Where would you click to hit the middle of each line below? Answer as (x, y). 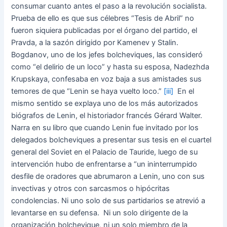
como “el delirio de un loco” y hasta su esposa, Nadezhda (110, 67)
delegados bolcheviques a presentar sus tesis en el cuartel (111, 140)
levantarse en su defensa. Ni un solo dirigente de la (100, 213)
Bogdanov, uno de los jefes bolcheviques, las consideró (107, 55)
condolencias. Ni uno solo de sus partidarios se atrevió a (108, 201)
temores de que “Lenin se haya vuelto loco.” (88, 91)
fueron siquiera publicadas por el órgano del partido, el (104, 31)
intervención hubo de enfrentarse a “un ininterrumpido (104, 164)
